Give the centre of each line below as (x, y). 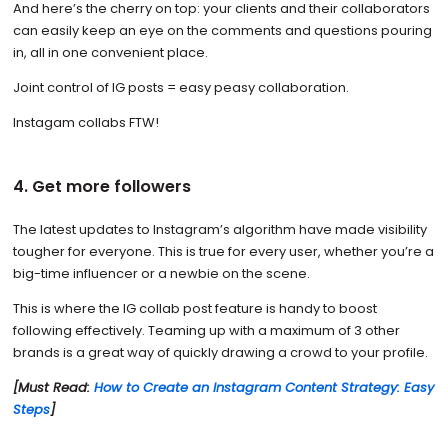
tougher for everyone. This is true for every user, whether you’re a (223, 252)
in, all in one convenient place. (110, 53)
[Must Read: (53, 388)
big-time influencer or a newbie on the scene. (161, 274)
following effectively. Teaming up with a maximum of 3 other (206, 331)
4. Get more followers (101, 186)
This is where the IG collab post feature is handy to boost (194, 309)
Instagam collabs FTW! (85, 122)
